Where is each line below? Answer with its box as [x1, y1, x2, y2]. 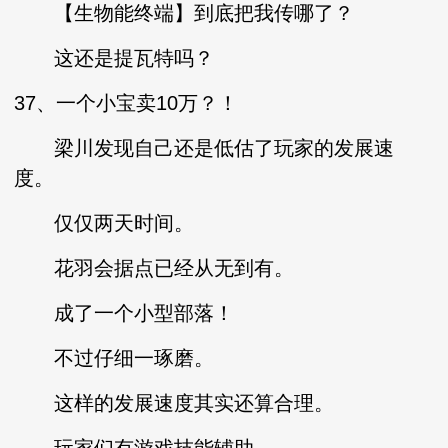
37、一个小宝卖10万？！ [14, 92, 239, 114]
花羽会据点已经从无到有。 [14, 257, 295, 279]
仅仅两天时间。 [14, 212, 195, 234]
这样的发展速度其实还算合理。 [14, 392, 335, 414]
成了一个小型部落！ [14, 302, 235, 324]
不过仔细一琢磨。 [14, 347, 215, 369]
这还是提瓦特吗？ [14, 47, 215, 69]
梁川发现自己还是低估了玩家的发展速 [14, 137, 395, 159]
